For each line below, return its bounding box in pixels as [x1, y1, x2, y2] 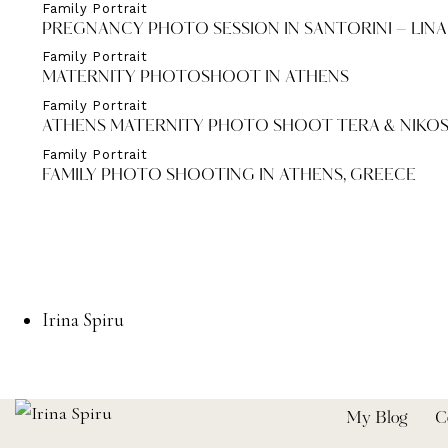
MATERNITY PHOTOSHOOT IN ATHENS [42, 70, 349, 87]
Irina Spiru [42, 307, 125, 331]
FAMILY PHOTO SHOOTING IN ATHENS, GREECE [42, 167, 416, 184]
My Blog [346, 410, 408, 427]
